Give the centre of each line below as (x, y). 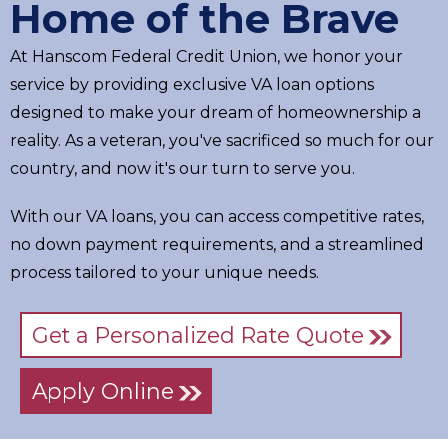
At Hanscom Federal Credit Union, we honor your (206, 56)
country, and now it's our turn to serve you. (182, 168)
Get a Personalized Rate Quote (198, 334)
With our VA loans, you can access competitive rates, (217, 216)
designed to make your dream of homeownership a (215, 112)
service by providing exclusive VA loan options (192, 84)
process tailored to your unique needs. (164, 272)
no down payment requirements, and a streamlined (217, 244)
